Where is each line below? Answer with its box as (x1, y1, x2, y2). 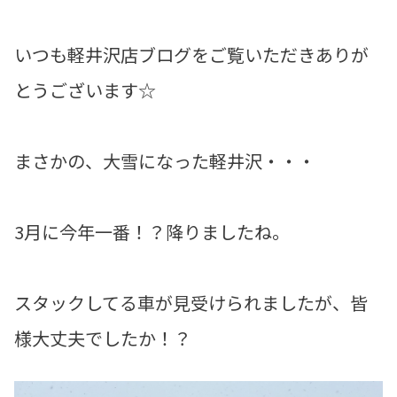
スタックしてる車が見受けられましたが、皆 (14, 290, 368, 316)
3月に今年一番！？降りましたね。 (14, 219, 290, 245)
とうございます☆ (14, 77, 156, 104)
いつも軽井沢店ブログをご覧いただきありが (14, 42, 369, 68)
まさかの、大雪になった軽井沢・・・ (14, 148, 315, 175)
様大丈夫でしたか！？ (14, 325, 191, 352)
